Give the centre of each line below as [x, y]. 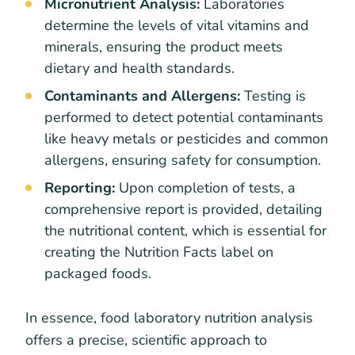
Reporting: [80, 188]
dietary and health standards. [139, 69]
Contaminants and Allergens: [142, 96]
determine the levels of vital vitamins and [177, 26]
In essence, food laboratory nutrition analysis [169, 318]
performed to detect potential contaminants [184, 118]
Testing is [273, 96]
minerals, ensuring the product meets [164, 47]
